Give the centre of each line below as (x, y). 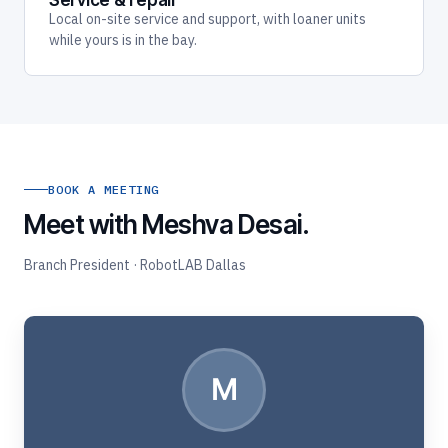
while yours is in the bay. (123, 40)
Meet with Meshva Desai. (167, 224)
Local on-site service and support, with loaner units (207, 19)
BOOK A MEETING (104, 189)
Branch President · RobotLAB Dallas (135, 264)
